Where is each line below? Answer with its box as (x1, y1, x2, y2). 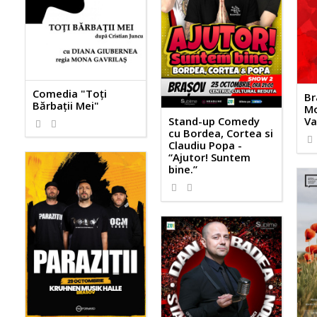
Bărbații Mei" (33, 98, 99, 113)
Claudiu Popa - (168, 138, 242, 153)
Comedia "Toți (33, 86, 107, 100)
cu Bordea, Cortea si (168, 126, 273, 141)
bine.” (168, 162, 197, 177)
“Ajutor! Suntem (168, 150, 250, 165)
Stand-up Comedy (168, 114, 260, 129)
